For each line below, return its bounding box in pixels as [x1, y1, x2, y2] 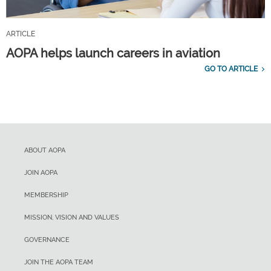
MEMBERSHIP [24, 191, 68, 200]
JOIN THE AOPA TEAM [24, 258, 93, 267]
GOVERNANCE [24, 236, 70, 244]
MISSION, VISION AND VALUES [24, 214, 119, 222]
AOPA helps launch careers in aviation [6, 46, 220, 61]
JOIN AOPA [24, 169, 57, 177]
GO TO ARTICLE [204, 65, 258, 74]
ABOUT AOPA [24, 146, 65, 155]
